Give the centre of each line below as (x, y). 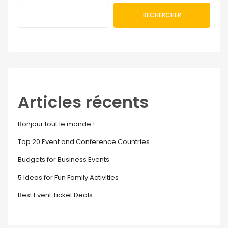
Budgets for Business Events (64, 160)
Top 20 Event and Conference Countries (84, 142)
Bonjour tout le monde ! (56, 124)
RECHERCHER (162, 15)
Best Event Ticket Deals (55, 195)
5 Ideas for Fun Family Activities (68, 177)
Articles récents (83, 102)
